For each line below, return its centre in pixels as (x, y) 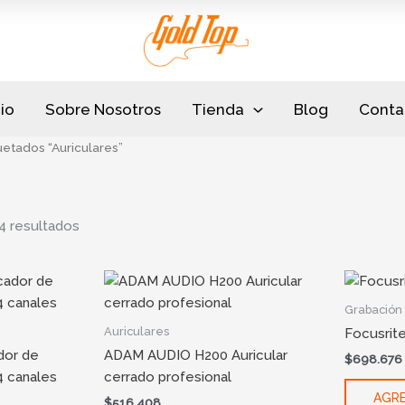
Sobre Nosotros (104, 110)
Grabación (374, 309)
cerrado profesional (167, 377)
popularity (110, 33)
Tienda (218, 110)
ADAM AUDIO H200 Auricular (195, 356)
